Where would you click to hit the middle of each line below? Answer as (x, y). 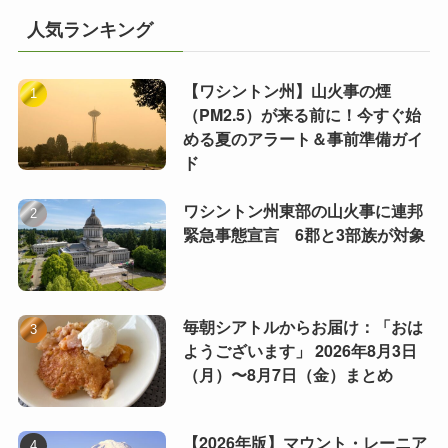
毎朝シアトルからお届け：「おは (302, 326)
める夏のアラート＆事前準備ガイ (302, 138)
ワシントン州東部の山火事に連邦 (302, 210)
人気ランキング (89, 28)
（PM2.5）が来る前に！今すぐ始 (301, 114)
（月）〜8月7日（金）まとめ (287, 374)
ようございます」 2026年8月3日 (299, 350)
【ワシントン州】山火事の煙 (286, 90)
